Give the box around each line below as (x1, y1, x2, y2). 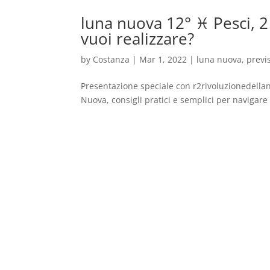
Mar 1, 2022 (139, 54, 187, 65)
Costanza (93, 54, 130, 65)
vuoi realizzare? (81, 28, 195, 49)
